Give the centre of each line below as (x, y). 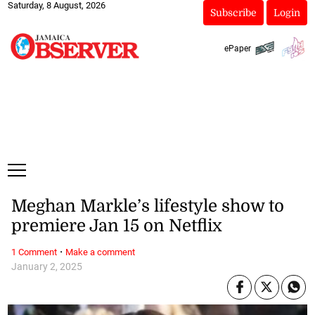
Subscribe (233, 13)
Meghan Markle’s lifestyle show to (147, 206)
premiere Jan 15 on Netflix (116, 226)
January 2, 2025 (46, 266)
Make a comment (100, 252)
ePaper (237, 48)
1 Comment (34, 252)
